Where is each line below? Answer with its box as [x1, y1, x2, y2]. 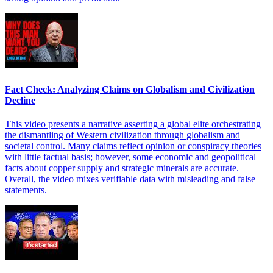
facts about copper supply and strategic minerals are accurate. [5, 162, 239, 173]
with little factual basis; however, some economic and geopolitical [5, 151, 256, 162]
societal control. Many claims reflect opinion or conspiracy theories [5, 140, 261, 151]
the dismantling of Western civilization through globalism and [5, 129, 240, 140]
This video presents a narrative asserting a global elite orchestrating [5, 118, 261, 129]
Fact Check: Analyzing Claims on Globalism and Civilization [5, 83, 255, 94]
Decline [5, 94, 35, 105]
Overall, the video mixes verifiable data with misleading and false [5, 173, 255, 184]
